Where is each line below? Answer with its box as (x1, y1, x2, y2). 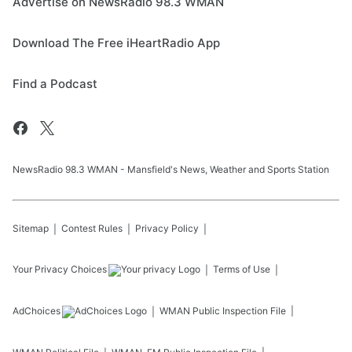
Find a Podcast (13, 76, 97, 92)
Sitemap (13, 222, 49, 235)
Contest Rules (61, 222, 123, 235)
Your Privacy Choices (13, 263, 107, 276)
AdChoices (13, 305, 60, 317)
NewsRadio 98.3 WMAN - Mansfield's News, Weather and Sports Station (13, 163, 329, 176)
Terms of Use (213, 263, 270, 276)
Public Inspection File (192, 305, 286, 317)
